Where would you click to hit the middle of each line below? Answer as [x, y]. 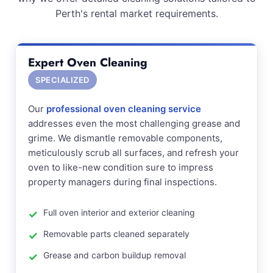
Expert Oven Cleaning [88, 62]
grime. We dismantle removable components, [125, 138]
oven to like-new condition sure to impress [121, 167]
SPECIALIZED [62, 80]
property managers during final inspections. [122, 182]
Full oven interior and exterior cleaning [119, 212]
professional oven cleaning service [124, 109]
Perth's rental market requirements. [136, 13]
